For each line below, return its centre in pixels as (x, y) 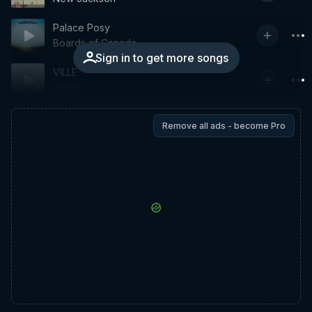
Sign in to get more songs (162, 58)
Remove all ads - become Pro (224, 126)
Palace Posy (81, 28)
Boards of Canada (95, 43)
